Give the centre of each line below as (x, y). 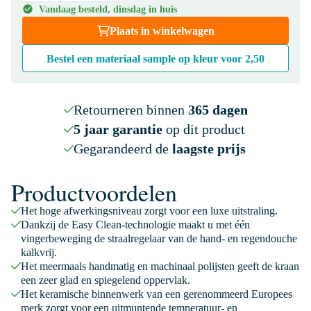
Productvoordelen (94, 192)
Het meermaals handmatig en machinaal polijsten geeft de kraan (160, 266)
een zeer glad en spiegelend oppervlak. (106, 280)
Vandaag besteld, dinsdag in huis (108, 9)
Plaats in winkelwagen (162, 31)
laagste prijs (209, 149)
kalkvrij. (39, 252)
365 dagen (218, 110)
